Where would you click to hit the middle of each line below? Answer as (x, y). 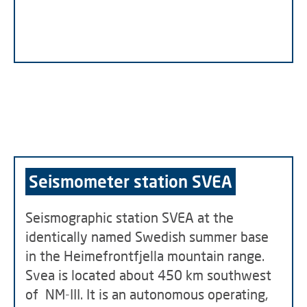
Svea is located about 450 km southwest (148, 275)
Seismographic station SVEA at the (130, 217)
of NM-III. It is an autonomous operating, (147, 294)
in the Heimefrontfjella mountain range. (145, 256)
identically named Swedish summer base (147, 236)
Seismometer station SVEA (131, 181)
